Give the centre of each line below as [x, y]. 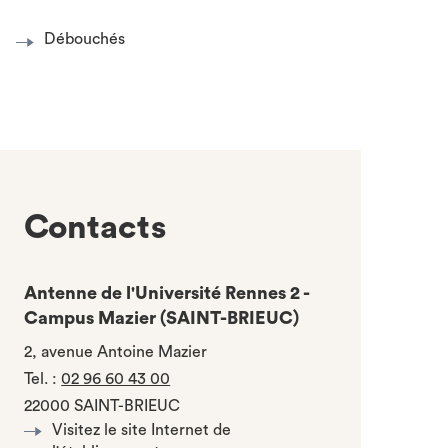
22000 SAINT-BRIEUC [102, 406]
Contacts [95, 227]
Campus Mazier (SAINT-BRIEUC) [162, 318]
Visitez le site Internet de [142, 430]
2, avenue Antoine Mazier [116, 352]
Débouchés [84, 39]
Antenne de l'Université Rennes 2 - [167, 293]
